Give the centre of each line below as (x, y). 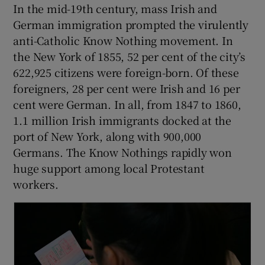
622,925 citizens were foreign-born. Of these (126, 72)
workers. (36, 184)
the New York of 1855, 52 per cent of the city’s (130, 56)
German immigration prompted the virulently (131, 24)
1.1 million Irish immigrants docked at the (122, 120)
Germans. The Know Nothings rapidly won (122, 152)
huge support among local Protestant (109, 168)
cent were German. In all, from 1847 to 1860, (127, 104)
